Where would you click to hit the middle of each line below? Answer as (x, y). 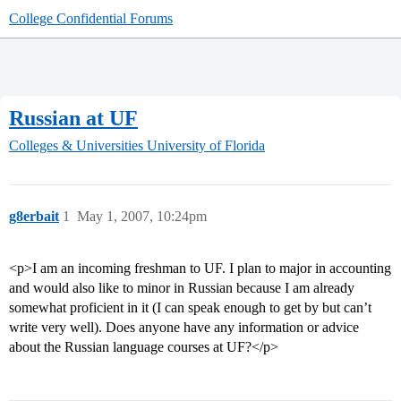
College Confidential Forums (91, 18)
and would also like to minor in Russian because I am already (182, 288)
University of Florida (206, 146)
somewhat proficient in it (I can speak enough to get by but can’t (190, 308)
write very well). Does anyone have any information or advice (184, 328)
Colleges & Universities (76, 146)
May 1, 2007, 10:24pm (142, 217)
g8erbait (34, 217)
